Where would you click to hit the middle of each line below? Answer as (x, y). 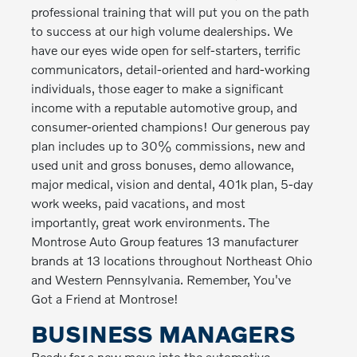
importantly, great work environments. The (151, 222)
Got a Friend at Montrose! (105, 298)
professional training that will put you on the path (171, 12)
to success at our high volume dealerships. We (162, 31)
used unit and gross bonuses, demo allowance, (163, 165)
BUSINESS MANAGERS (164, 334)
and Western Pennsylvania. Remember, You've (161, 279)
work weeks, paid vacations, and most (139, 203)
